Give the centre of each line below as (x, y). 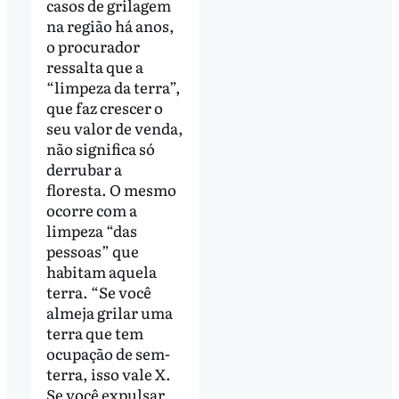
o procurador (93, 73)
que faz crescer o (104, 134)
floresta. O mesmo (111, 216)
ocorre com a (91, 237)
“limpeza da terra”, (113, 114)
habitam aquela (101, 298)
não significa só (100, 175)
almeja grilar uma (109, 339)
